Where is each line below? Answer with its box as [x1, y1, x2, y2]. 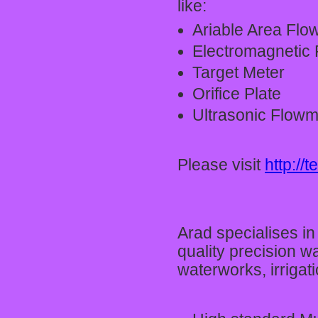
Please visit [177, 156, 265, 174]
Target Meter [192, 64, 285, 82]
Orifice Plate [192, 85, 281, 103]
